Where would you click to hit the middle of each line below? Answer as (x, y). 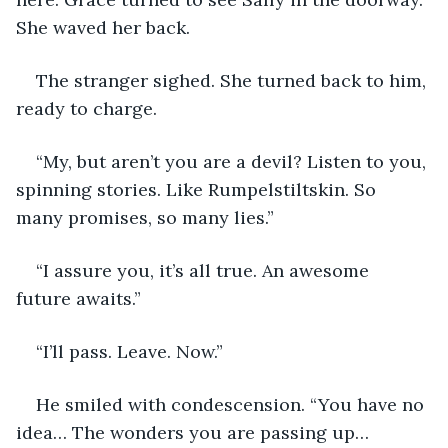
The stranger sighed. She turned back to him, (233, 80)
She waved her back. (105, 27)
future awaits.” (78, 298)
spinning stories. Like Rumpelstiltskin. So (198, 189)
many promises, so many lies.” (145, 217)
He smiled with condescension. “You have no (232, 404)
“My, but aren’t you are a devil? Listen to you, (233, 161)
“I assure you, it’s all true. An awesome (205, 270)
